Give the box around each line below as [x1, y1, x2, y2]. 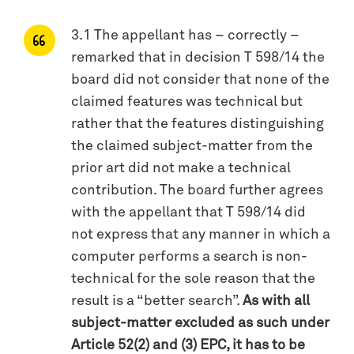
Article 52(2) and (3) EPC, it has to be [71, 337, 305, 352]
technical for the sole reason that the [71, 271, 315, 286]
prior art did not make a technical [71, 160, 291, 175]
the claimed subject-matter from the [71, 138, 313, 153]
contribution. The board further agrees [71, 183, 323, 198]
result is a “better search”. [71, 293, 243, 308]
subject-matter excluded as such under [71, 315, 330, 330]
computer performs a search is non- [71, 249, 307, 264]
